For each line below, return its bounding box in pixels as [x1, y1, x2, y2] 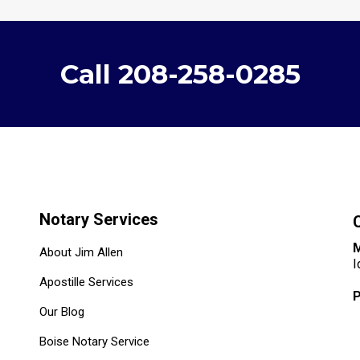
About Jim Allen [39, 244, 123, 260]
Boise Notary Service [39, 333, 149, 349]
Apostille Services [39, 274, 133, 289]
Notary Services [39, 209, 158, 229]
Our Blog [39, 304, 84, 319]
